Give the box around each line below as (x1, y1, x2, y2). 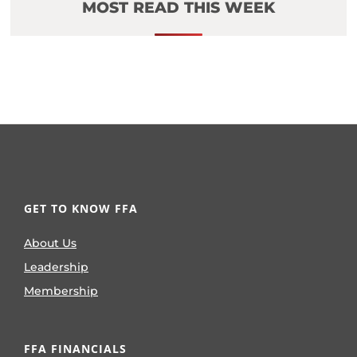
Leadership (24, 259, 88, 274)
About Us (24, 235, 76, 250)
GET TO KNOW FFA (24, 200, 138, 216)
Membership (24, 283, 98, 298)
